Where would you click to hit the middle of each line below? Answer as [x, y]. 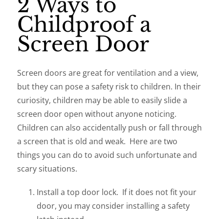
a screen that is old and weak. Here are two [97, 141]
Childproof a [84, 24]
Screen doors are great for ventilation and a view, [108, 73]
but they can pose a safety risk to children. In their [109, 87]
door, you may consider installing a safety [113, 206]
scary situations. [47, 169]
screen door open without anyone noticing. [98, 114]
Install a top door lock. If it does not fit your [117, 192]
